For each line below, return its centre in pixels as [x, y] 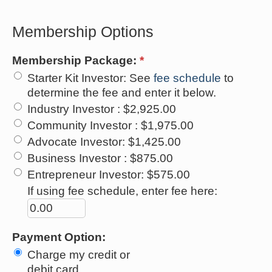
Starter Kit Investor [75, 78]
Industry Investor [72, 109]
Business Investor [76, 158]
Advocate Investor [75, 141]
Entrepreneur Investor [84, 174]
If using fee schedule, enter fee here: [122, 191]
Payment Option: [59, 237]
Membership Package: [76, 60]
